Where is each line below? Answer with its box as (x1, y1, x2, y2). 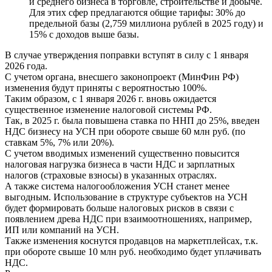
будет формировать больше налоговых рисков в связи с (5, 202, 234, 213)
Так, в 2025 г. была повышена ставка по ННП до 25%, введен (5, 115, 260, 126)
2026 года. (5, 60, 47, 71)
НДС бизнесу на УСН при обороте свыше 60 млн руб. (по (5, 126, 245, 137)
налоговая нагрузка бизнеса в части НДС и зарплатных (5, 158, 235, 169)
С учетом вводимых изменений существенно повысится (5, 148, 239, 158)
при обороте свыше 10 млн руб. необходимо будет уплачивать (5, 246, 261, 257)
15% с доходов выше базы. (29, 29, 139, 39)
